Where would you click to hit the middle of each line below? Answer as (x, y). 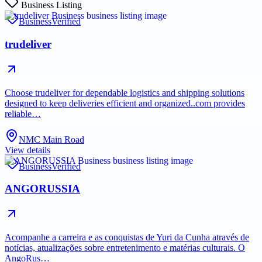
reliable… (23, 113)
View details (27, 150)
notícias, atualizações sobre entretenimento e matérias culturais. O (125, 248)
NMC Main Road (51, 139)
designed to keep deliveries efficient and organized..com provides (125, 103)
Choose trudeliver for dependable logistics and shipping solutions (125, 92)
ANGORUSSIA (42, 189)
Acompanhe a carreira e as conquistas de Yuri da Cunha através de (127, 237)
